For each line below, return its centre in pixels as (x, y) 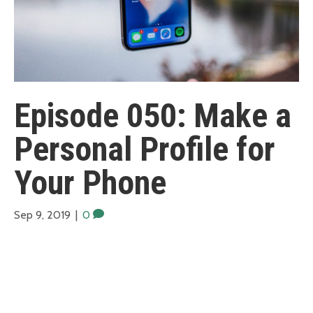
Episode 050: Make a (153, 116)
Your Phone (90, 183)
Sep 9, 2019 (42, 215)
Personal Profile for (145, 150)
